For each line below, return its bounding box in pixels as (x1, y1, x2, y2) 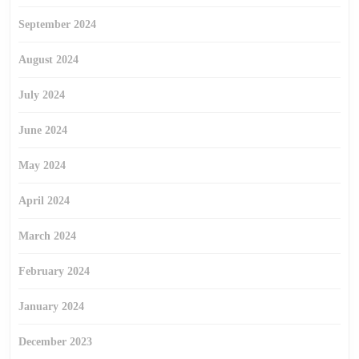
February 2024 (18, 265, 90, 277)
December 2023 (18, 336, 92, 348)
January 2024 (18, 301, 84, 313)
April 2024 (18, 195, 70, 207)
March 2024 (18, 230, 76, 242)
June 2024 (18, 124, 67, 136)
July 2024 (18, 89, 65, 101)
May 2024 (18, 159, 66, 171)
